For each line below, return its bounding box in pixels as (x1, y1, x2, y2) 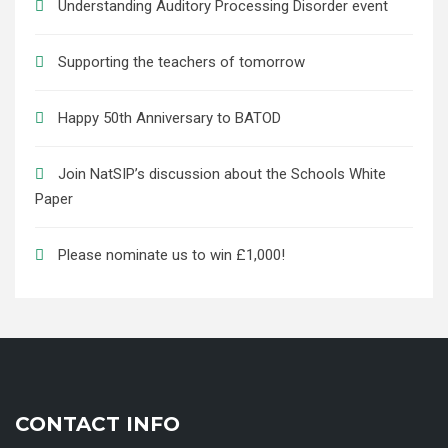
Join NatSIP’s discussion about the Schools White (58, 165, 386, 184)
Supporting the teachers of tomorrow (58, 53, 305, 72)
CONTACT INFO (15, 412, 180, 437)
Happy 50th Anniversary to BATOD (58, 109, 281, 128)
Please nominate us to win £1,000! (58, 246, 285, 265)
